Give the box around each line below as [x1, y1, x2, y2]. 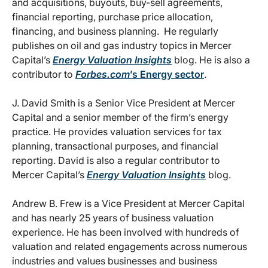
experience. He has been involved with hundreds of [12, 226, 239, 239]
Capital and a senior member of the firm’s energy [12, 111, 229, 124]
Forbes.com [75, 68, 130, 81]
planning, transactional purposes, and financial [12, 140, 218, 153]
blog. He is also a [172, 54, 250, 66]
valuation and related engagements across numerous [12, 240, 247, 253]
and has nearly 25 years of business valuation [12, 212, 214, 224]
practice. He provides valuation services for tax [12, 126, 222, 138]
